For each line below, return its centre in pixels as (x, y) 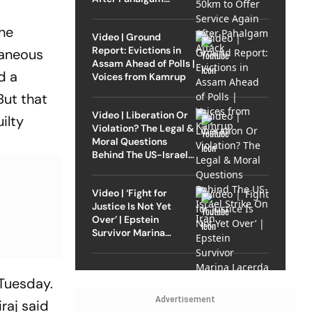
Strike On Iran (123, 167)
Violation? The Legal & (143, 128)
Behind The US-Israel (140, 154)
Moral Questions (129, 141)
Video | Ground (126, 37)
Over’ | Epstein (125, 219)
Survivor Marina (128, 232)
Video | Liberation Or (140, 115)
